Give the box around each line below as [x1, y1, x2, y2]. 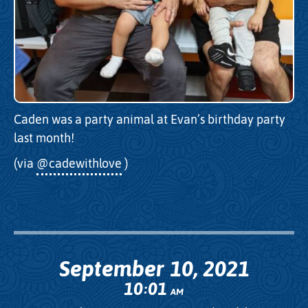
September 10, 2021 [58, 256, 250, 281]
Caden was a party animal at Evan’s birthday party [14, 112, 285, 127]
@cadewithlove [36, 155, 122, 170]
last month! [14, 131, 74, 146]
